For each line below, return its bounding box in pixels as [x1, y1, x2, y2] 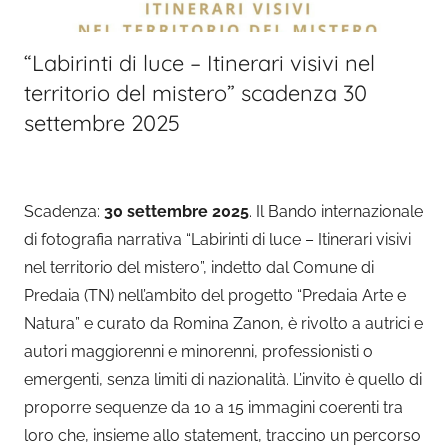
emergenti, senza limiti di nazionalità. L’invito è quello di [24, 370, 422, 389]
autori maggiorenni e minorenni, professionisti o [24, 342, 373, 361]
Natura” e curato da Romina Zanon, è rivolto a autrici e [24, 314, 423, 333]
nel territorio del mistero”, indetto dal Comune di [24, 258, 374, 277]
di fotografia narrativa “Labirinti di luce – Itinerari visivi [24, 230, 411, 249]
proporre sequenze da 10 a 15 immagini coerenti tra [24, 398, 403, 417]
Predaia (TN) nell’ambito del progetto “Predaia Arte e [24, 286, 406, 305]
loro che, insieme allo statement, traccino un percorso [24, 426, 421, 445]
